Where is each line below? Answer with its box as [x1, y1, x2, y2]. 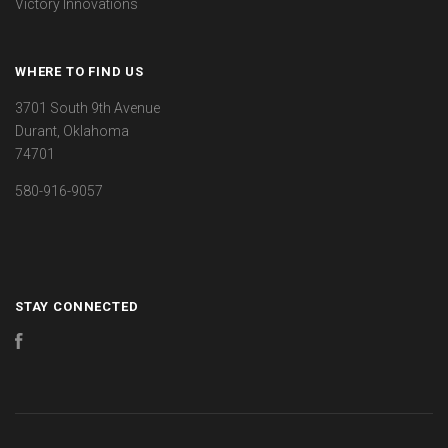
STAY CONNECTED [15, 299, 139, 315]
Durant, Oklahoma [15, 123, 129, 140]
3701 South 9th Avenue [15, 100, 160, 117]
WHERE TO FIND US [15, 64, 144, 80]
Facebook [23, 335, 87, 352]
